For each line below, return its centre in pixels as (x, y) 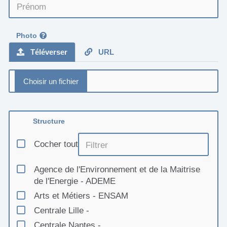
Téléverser (48, 52)
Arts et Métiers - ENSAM (81, 196)
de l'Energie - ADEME (74, 181)
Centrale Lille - (61, 211)
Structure (49, 121)
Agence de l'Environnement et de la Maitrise (117, 170)
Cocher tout (56, 144)
